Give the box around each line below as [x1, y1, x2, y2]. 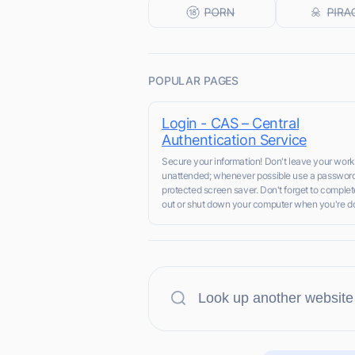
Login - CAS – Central [162, 115, 300, 132]
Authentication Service [162, 132, 307, 148]
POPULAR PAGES [148, 74, 239, 87]
